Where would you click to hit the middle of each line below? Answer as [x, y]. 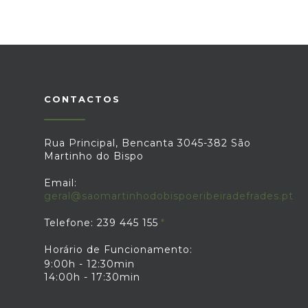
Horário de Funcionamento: [118, 250]
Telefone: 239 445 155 [101, 223]
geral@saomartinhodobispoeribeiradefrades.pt [169, 196]
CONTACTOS [82, 99]
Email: [60, 183]
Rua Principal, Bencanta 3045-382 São [147, 143]
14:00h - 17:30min [92, 277]
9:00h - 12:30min [89, 264]
